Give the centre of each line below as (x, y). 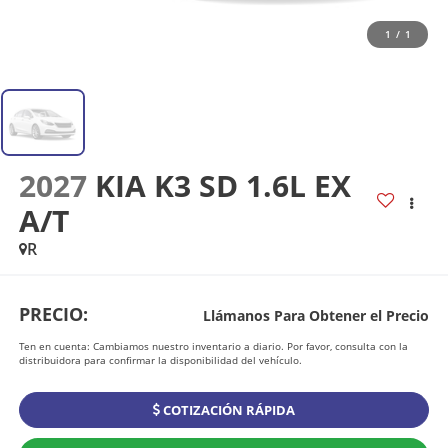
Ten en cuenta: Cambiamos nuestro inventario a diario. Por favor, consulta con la (213, 345)
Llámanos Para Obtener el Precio (316, 315)
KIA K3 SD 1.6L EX (222, 186)
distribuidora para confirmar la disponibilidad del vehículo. (160, 359)
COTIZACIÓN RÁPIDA (227, 409)
